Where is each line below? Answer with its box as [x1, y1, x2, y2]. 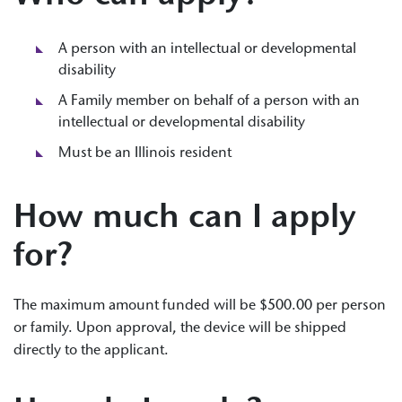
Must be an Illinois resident [58, 146, 232, 162]
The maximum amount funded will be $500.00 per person [13, 299, 386, 314]
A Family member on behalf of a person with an [58, 94, 360, 109]
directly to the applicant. [13, 344, 169, 359]
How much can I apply [13, 204, 356, 236]
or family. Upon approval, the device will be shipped [13, 321, 346, 336]
